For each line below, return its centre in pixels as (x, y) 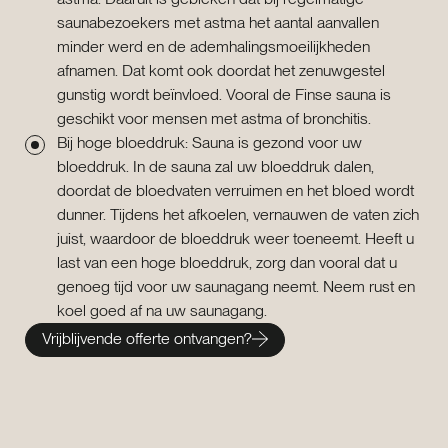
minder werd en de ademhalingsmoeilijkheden (213, 46)
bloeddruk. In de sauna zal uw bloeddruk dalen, (215, 166)
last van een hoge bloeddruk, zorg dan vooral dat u (227, 262)
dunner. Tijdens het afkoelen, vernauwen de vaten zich (238, 214)
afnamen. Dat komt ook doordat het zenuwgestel (221, 70)
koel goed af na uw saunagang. (162, 310)
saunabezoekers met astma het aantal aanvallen (218, 22)
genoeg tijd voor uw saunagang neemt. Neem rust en (236, 286)
